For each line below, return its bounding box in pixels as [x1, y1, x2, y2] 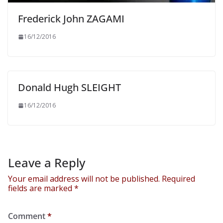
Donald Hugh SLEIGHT [18, 81, 121, 95]
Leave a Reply [8, 154, 85, 171]
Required [162, 173, 195, 185]
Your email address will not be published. [8, 173, 160, 185]
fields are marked [8, 183, 74, 194]
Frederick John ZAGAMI [18, 12, 124, 26]
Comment [8, 211, 47, 222]
